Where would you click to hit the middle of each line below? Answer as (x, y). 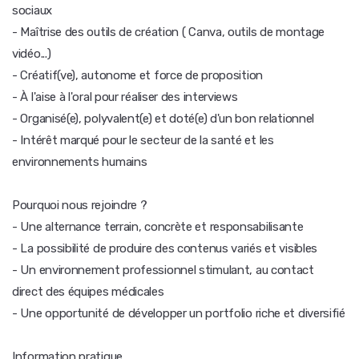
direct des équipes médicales (88, 292)
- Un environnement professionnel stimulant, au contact (163, 270)
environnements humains (80, 162)
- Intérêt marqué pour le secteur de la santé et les (143, 140)
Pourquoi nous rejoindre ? (80, 205)
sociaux (32, 10)
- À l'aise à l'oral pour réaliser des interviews (125, 97)
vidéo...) (32, 54)
